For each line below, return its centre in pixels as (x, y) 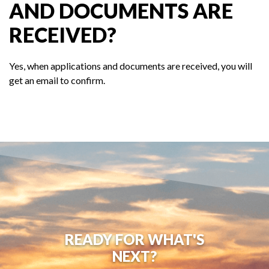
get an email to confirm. (57, 80)
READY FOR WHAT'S (134, 240)
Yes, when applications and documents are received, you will (131, 66)
